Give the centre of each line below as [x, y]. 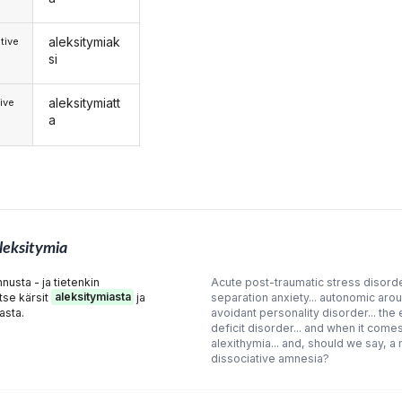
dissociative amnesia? [270, 358]
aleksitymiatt [84, 103]
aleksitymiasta [92, 297]
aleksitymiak [84, 42]
